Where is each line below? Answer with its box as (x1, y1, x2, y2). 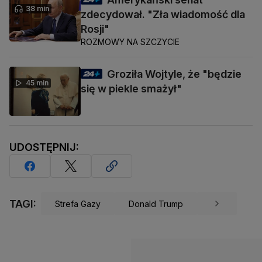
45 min (26, 78, 49, 88)
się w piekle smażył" (81, 82, 182, 95)
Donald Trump (129, 198, 183, 209)
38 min (26, 4, 49, 13)
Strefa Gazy (55, 198, 101, 209)
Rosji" (81, 23, 109, 36)
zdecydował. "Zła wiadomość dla (81, 8, 245, 21)
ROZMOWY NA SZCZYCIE (81, 37, 180, 47)
